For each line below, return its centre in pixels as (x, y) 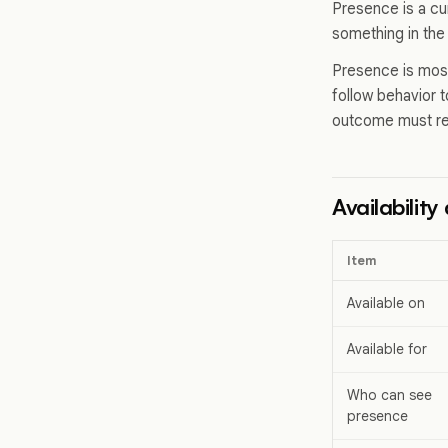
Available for (387, 349)
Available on (386, 303)
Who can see (389, 395)
